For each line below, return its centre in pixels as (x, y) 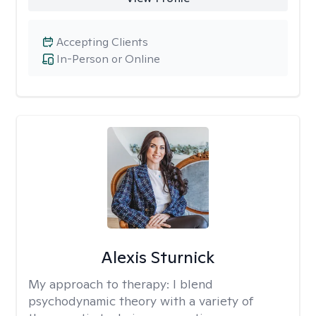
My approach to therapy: (101, 284)
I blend (193, 284)
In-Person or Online (108, 59)
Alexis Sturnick (158, 257)
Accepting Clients (102, 42)
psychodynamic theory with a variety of (141, 301)
